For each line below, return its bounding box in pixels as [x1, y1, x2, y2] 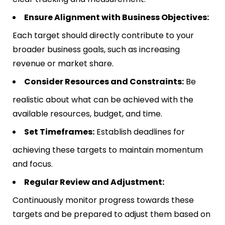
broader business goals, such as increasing [13, 44, 180, 56]
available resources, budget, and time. [13, 108, 162, 120]
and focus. [13, 158, 53, 170]
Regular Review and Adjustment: [24, 176, 164, 188]
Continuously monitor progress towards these [13, 194, 194, 206]
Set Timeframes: [24, 126, 94, 138]
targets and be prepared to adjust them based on [13, 208, 210, 220]
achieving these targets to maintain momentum [13, 144, 203, 156]
